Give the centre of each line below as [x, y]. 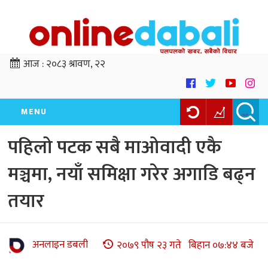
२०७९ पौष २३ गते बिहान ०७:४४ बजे [185, 245]
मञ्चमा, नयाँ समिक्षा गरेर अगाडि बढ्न [132, 175]
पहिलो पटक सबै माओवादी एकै [115, 148]
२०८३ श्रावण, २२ [76, 64]
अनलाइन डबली [60, 245]
